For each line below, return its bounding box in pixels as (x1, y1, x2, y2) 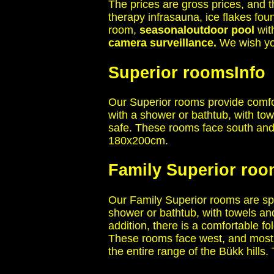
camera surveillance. (108, 37, 217, 50)
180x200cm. (108, 135, 168, 147)
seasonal (139, 24, 187, 37)
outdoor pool (187, 24, 254, 37)
